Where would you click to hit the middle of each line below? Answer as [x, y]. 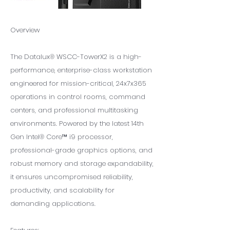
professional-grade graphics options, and [81, 150]
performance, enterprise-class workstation [81, 70]
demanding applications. [53, 204]
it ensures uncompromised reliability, [72, 177]
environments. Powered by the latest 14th [77, 123]
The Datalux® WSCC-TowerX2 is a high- [76, 57]
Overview [25, 30]
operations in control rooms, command [78, 97]
